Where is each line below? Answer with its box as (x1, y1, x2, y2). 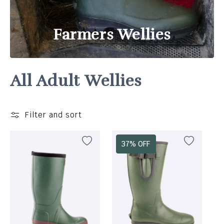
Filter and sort (25, 110, 82, 119)
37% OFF (121, 139, 150, 148)
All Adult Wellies (10, 71, 142, 90)
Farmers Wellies (53, 25, 171, 44)
